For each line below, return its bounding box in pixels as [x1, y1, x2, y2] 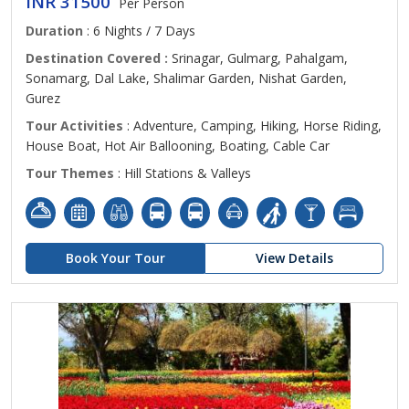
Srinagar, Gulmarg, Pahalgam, [172, 49, 348, 67]
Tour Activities [26, 117, 123, 134]
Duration [26, 22, 83, 39]
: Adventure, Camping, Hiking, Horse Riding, [123, 117, 382, 134]
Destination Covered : [26, 49, 172, 67]
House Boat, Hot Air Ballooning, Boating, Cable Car [26, 137, 330, 154]
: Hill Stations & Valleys [114, 164, 251, 182]
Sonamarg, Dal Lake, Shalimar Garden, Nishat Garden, [26, 69, 347, 87]
